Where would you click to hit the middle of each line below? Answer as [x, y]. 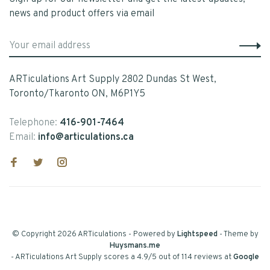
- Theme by [238, 235]
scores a [119, 258]
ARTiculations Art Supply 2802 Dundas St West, [113, 80]
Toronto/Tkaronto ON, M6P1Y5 [77, 94]
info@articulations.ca [86, 138]
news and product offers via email [82, 14]
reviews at [214, 258]
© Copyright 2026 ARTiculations [70, 235]
